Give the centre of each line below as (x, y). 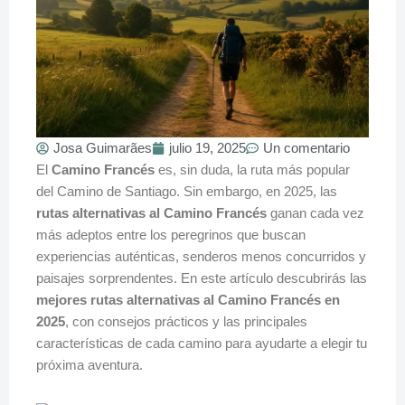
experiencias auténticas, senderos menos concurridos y (201, 256)
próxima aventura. (89, 365)
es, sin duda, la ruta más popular (252, 170)
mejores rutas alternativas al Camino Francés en (188, 300)
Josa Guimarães (103, 148)
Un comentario (306, 148)
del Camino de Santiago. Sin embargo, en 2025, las (187, 191)
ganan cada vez (316, 213)
